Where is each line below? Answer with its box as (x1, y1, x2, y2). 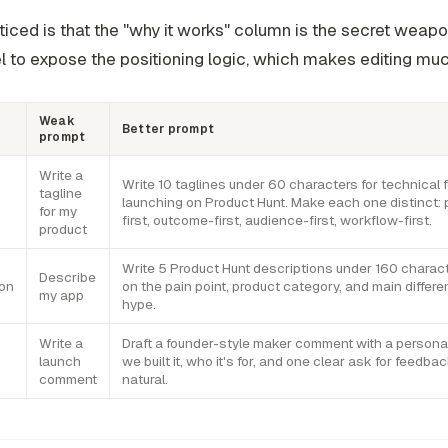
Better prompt (122, 120, 215, 137)
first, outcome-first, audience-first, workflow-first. (122, 210, 432, 229)
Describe (39, 267, 96, 286)
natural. (122, 369, 168, 388)
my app (39, 285, 84, 304)
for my (39, 201, 77, 220)
